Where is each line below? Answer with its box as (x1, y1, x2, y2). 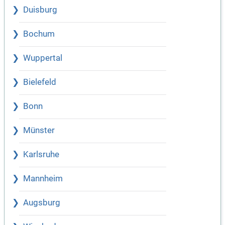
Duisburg (23, 5, 57, 15)
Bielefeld (23, 77, 56, 87)
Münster (23, 125, 55, 135)
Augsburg (23, 197, 60, 207)
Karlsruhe (23, 149, 59, 159)
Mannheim (23, 173, 63, 183)
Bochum (23, 29, 55, 39)
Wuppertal (23, 53, 62, 63)
